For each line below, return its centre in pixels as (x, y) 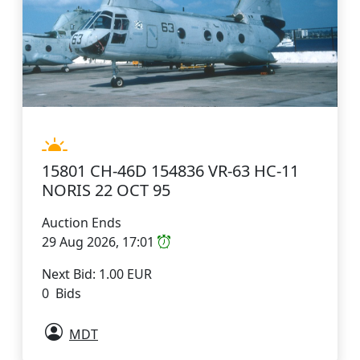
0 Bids (61, 293)
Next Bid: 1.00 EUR (97, 274)
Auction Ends (82, 222)
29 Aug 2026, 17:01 (100, 241)
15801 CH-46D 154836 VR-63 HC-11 (170, 170)
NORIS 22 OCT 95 (106, 190)
